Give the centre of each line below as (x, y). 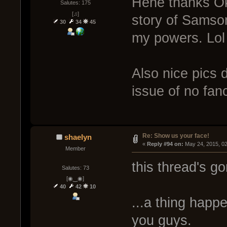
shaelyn (78, 137)
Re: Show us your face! (176, 136)
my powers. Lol (178, 38)
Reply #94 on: (165, 144)
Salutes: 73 (75, 167)
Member (75, 149)
